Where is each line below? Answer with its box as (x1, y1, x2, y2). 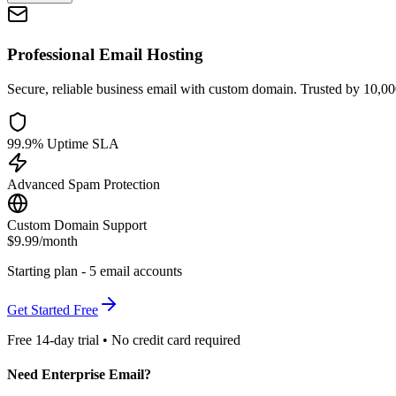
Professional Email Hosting (7, 45, 203, 65)
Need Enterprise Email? (7, 367, 151, 383)
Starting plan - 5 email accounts (7, 263, 182, 278)
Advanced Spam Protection (7, 176, 160, 192)
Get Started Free (7, 301, 98, 317)
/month (39, 232, 78, 248)
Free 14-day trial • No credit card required (7, 331, 240, 347)
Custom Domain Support (7, 217, 147, 232)
